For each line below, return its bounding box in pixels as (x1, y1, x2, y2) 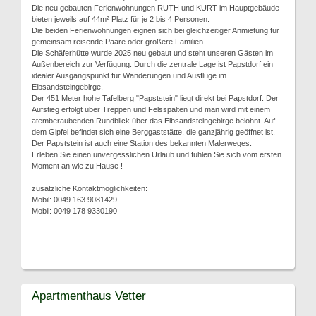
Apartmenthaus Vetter (32, 288, 146, 303)
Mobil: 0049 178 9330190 (32, 206, 117, 215)
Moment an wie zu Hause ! (32, 161, 123, 170)
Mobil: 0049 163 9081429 (32, 195, 117, 204)
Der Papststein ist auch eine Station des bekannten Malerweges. (32, 138, 252, 147)
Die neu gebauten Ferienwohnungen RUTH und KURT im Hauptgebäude (32, 3, 279, 12)
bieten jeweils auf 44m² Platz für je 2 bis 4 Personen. (32, 14, 209, 23)
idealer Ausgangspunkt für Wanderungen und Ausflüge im (32, 71, 226, 80)
